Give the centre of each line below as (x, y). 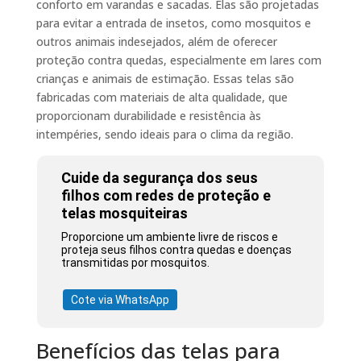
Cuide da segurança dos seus (160, 178)
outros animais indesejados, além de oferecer (156, 41)
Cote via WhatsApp (120, 300)
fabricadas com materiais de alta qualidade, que (162, 97)
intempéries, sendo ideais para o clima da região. (164, 134)
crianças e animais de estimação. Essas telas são (165, 78)
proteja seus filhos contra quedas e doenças (177, 250)
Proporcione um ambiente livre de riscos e (170, 237)
